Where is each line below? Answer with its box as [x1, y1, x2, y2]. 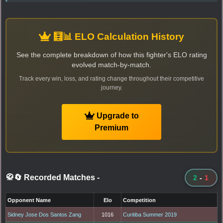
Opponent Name [7, 197, 51, 204]
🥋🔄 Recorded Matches [6, 173, 97, 182]
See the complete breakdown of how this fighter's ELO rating [16, 51, 207, 59]
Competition [123, 197, 156, 204]
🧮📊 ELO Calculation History [51, 31, 184, 42]
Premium [95, 123, 128, 132]
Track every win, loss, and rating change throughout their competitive [19, 75, 204, 83]
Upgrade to [94, 111, 139, 120]
